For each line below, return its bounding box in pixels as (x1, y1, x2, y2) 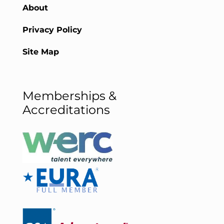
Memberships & (22, 88, 116, 103)
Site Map (22, 47, 59, 57)
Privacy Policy (22, 25, 82, 35)
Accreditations (22, 102, 110, 117)
